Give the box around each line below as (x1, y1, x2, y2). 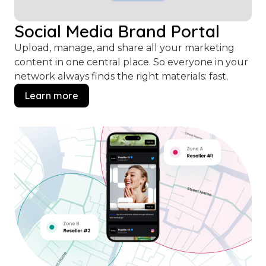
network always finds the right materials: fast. (14, 71, 228, 83)
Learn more (25, 90, 78, 102)
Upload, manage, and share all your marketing (14, 42, 235, 54)
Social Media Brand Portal (14, 21, 220, 42)
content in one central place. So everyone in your (14, 56, 248, 68)
